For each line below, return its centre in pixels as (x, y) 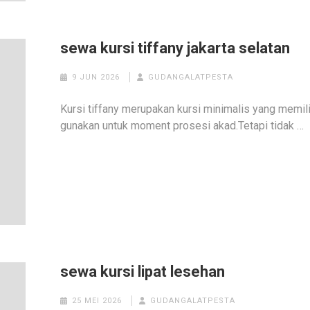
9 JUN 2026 (95, 77)
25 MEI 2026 (97, 301)
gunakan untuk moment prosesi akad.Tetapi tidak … (182, 126)
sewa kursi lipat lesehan (143, 272)
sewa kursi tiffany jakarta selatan (175, 48)
